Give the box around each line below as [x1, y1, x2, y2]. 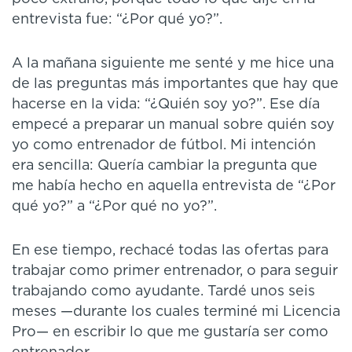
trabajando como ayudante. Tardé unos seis [12, 284, 315, 299]
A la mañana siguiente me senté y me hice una [12, 56, 334, 71]
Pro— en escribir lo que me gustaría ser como [12, 324, 328, 339]
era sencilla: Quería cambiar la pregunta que [12, 158, 317, 173]
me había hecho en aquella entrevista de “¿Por [12, 178, 335, 193]
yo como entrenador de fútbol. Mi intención [12, 137, 316, 152]
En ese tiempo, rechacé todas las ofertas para [12, 243, 328, 258]
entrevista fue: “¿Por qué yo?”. [12, 12, 222, 27]
